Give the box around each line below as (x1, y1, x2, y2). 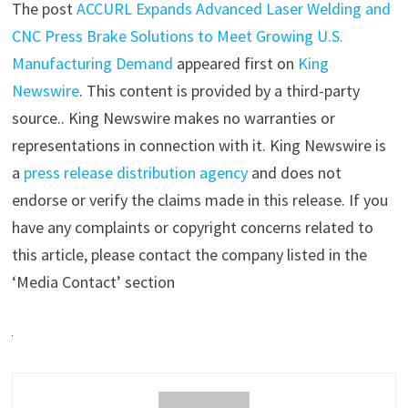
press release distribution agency (23, 162, 248, 184)
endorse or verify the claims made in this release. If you (11, 189, 388, 211)
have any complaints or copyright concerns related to (11, 217, 373, 239)
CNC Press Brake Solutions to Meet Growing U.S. (11, 25, 343, 47)
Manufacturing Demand (11, 53, 173, 75)
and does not (247, 162, 342, 184)
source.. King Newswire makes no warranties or (11, 107, 335, 129)
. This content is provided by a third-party (78, 80, 360, 102)
